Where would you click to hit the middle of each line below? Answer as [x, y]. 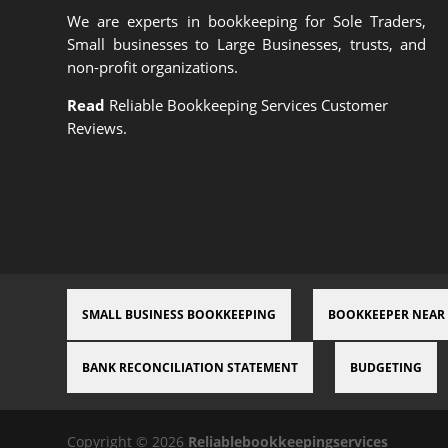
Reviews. [97, 128]
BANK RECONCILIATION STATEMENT [190, 367]
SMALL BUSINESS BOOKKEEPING [179, 314]
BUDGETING [386, 367]
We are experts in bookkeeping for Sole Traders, [247, 21]
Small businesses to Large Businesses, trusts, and [247, 44]
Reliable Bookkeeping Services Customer [249, 105]
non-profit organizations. [153, 67]
